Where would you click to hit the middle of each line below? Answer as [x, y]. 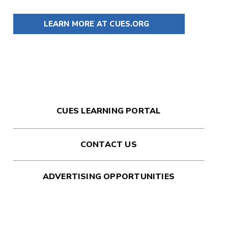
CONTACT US [108, 144]
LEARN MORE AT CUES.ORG [96, 24]
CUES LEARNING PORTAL [109, 111]
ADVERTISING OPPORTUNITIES [108, 176]
